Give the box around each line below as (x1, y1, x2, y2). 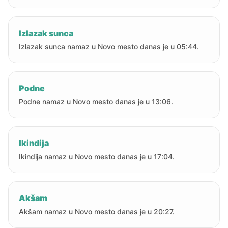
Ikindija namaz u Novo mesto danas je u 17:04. (19, 152, 175, 161)
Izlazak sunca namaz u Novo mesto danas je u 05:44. (19, 42, 199, 51)
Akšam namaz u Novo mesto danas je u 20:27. (19, 207, 175, 216)
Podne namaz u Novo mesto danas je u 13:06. (19, 97, 173, 106)
